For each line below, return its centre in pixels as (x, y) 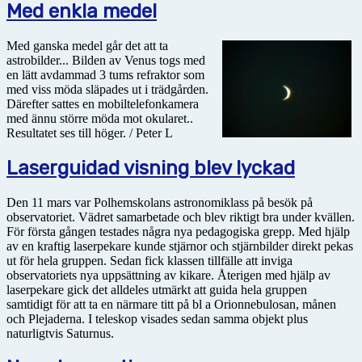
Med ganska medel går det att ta (87, 45)
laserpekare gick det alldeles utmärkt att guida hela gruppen (157, 289)
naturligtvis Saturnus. (60, 333)
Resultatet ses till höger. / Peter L (90, 133)
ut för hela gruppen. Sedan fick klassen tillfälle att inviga (149, 260)
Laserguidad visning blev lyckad (151, 168)
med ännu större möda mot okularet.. (100, 118)
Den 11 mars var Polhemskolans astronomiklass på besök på (160, 202)
